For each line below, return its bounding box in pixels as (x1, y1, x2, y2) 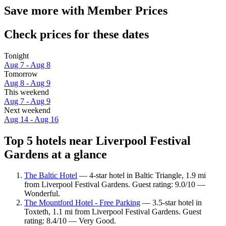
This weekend (4, 87, 49, 96)
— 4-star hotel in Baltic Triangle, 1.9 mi (77, 171, 206, 180)
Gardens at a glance (4, 147, 107, 161)
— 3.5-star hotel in (140, 198, 202, 207)
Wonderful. (24, 189, 60, 198)
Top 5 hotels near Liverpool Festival (4, 134, 191, 147)
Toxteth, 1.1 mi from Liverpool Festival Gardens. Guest (24, 207, 201, 216)
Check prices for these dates (4, 27, 149, 41)
